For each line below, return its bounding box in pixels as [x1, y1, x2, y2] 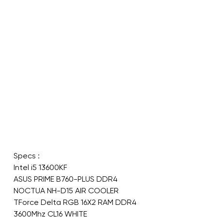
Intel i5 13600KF [14, 162, 67, 172]
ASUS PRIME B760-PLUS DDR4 [14, 174, 118, 184]
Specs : [14, 151, 40, 160]
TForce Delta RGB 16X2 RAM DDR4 [14, 197, 139, 207]
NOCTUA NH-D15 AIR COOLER [14, 186, 119, 195]
